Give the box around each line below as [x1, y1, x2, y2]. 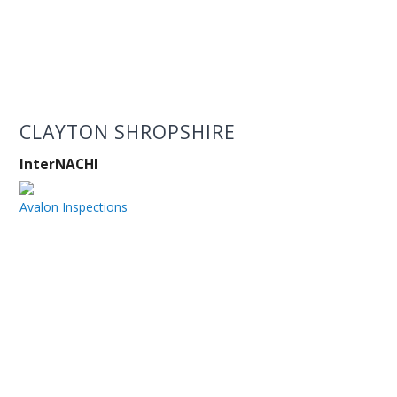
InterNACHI [19, 155, 99, 175]
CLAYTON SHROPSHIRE [19, 120, 237, 144]
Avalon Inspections [19, 198, 128, 215]
